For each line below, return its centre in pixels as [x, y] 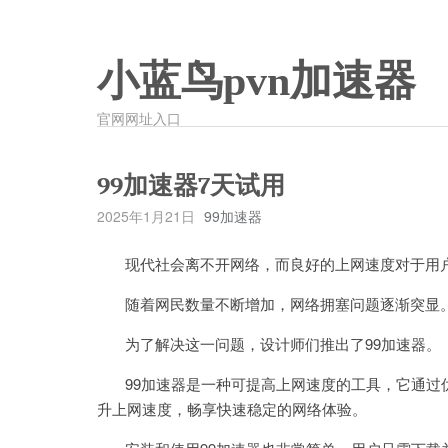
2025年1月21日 [146, 216]
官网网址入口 [139, 118]
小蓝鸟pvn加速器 [256, 81]
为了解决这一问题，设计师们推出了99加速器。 [269, 343]
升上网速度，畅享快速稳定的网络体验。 [232, 408]
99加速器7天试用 [191, 185]
